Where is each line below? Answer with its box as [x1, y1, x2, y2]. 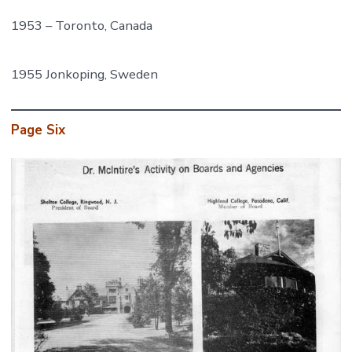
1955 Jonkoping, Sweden [10, 64, 158, 83]
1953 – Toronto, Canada [10, 16, 152, 35]
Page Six [10, 120, 65, 139]
